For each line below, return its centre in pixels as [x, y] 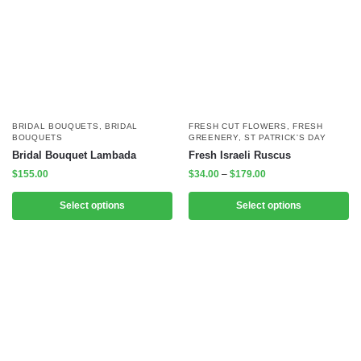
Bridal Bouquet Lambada [74, 155]
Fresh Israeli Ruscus [240, 155]
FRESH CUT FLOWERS [238, 126]
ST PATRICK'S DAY [285, 137]
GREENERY [214, 137]
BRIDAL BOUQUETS [56, 126]
